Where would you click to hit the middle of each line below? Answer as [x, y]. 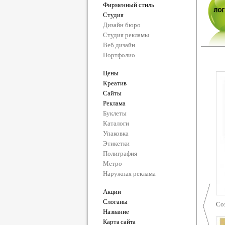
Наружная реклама [129, 174]
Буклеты [115, 113]
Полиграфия [120, 153]
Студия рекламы [126, 35]
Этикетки [116, 143]
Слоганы [115, 202]
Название [116, 212]
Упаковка [116, 133]
